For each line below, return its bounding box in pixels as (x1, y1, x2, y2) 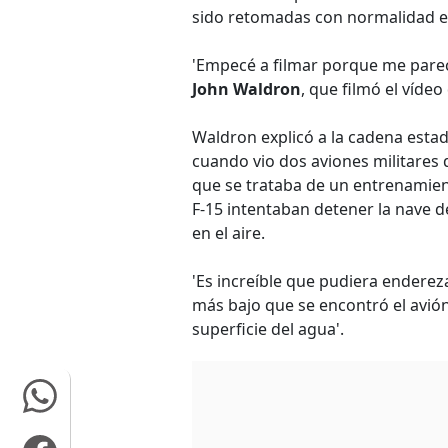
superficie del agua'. (192, 318, 344, 340)
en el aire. (192, 222, 265, 244)
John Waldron (192, 78, 301, 100)
